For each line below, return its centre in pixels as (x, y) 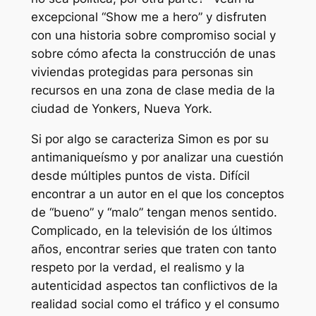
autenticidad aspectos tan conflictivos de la (154, 285)
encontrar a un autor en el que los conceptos (157, 194)
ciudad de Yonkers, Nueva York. (121, 108)
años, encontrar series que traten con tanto (153, 249)
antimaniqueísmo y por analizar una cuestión (157, 157)
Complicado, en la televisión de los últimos (151, 230)
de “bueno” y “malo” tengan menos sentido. (154, 212)
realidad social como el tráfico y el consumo (155, 304)
